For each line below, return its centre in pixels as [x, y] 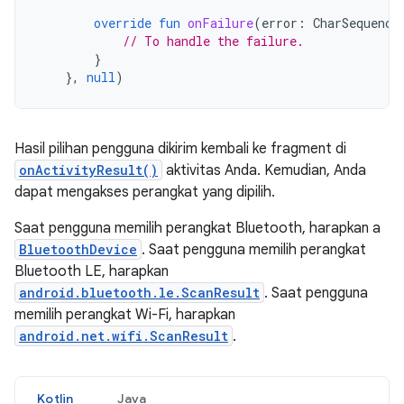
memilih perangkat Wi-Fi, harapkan [125, 314]
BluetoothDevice [78, 249]
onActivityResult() [88, 170]
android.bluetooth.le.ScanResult [139, 292]
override [123, 23]
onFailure [220, 23]
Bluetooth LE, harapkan [92, 271]
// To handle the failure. [213, 41]
